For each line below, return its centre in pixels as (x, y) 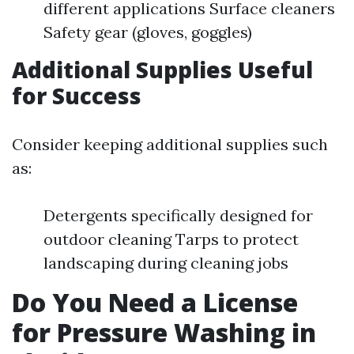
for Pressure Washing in (164, 332)
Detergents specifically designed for (178, 215)
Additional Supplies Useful (162, 70)
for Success (77, 96)
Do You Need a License (155, 302)
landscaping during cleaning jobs (166, 263)
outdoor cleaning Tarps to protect (171, 239)
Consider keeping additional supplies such (170, 144)
